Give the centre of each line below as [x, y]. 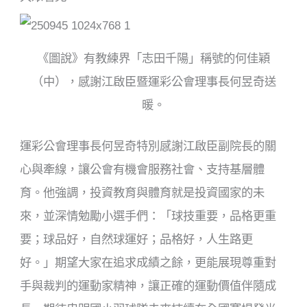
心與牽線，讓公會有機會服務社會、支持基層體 [143, 170]
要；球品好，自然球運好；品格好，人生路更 [137, 240]
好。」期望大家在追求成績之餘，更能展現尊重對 [148, 263]
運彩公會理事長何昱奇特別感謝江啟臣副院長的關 [148, 146]
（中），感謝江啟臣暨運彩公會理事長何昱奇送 [153, 82]
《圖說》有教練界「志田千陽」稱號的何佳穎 [153, 59]
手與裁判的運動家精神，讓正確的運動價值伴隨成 [148, 286]
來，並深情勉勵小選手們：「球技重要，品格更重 [148, 216]
